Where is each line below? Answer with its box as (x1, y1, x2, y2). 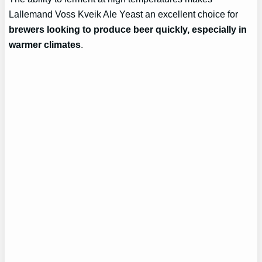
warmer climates (9, 39, 81, 50)
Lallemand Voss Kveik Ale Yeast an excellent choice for (9, 9, 239, 20)
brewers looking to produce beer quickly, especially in (9, 24, 247, 35)
